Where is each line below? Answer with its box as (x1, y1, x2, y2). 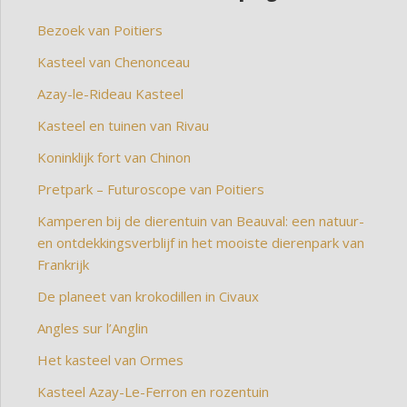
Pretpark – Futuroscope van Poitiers (37, 180, 264, 199)
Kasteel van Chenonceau (37, 53, 190, 72)
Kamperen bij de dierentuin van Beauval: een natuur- (37, 212, 364, 231)
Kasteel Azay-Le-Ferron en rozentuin (37, 382, 269, 402)
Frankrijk (37, 255, 89, 274)
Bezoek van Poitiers (37, 21, 163, 40)
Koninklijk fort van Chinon (37, 148, 191, 167)
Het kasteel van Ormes (37, 351, 184, 370)
